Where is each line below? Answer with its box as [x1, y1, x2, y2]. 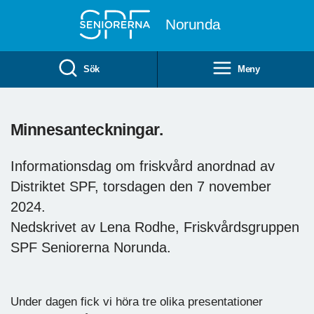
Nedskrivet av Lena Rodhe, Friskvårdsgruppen [11, 219, 299, 235]
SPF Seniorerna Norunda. [11, 239, 171, 255]
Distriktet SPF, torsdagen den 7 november [11, 178, 271, 194]
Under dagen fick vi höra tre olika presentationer [11, 294, 263, 308]
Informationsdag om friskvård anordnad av [11, 158, 275, 174]
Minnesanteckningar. [11, 120, 163, 139]
